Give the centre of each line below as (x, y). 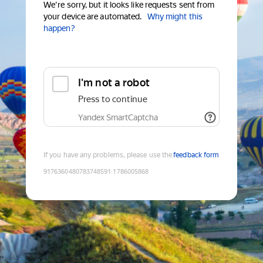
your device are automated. (93, 17)
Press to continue (113, 100)
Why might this (175, 17)
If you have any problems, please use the (108, 155)
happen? (59, 28)
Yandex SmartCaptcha (118, 118)
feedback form (196, 155)
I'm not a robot (114, 83)
